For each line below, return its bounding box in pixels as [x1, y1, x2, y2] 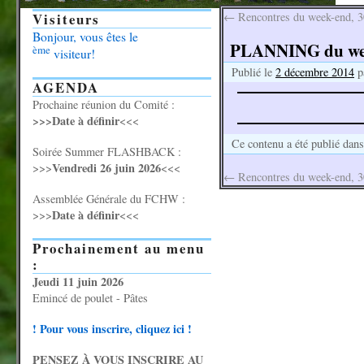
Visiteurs [32, 9, 100, 29]
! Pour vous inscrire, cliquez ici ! [32, 320, 192, 337]
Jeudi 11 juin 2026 [32, 273, 123, 290]
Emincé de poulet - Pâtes [32, 290, 148, 305]
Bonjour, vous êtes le [32, 28, 138, 45]
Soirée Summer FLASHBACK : [32, 144, 181, 159]
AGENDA [32, 77, 99, 97]
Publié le [232, 64, 272, 80]
